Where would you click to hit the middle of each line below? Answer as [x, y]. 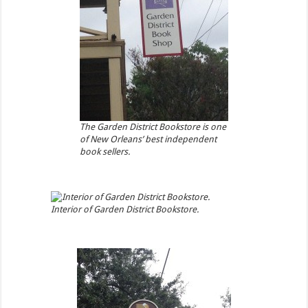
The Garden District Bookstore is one [153, 127]
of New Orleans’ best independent [148, 140]
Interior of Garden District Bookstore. [124, 209]
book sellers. [104, 152]
